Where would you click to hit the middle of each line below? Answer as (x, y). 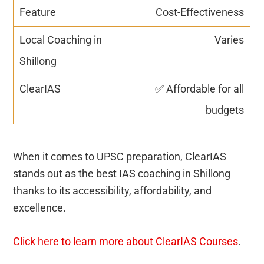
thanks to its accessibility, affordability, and (113, 190)
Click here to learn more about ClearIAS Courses (126, 241)
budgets (225, 110)
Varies (230, 39)
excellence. (40, 207)
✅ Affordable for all (200, 88)
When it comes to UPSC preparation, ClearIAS (120, 156)
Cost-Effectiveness (200, 12)
